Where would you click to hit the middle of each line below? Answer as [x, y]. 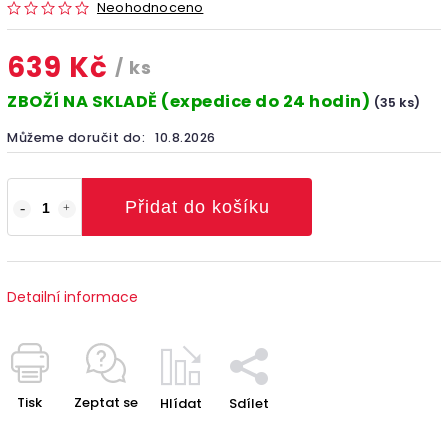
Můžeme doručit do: [76, 137]
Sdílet [249, 403]
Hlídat [181, 403]
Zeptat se [106, 402]
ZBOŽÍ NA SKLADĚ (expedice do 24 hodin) [190, 101]
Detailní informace [72, 296]
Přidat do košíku [197, 206]
